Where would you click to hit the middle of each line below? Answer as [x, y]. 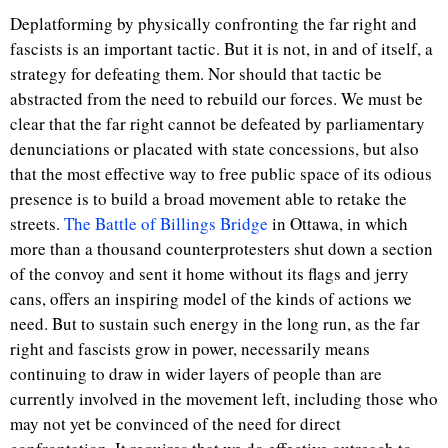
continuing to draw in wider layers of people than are [196, 373]
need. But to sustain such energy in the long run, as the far [215, 323]
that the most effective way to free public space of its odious [221, 173]
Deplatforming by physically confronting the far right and [213, 23]
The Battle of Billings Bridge [166, 223]
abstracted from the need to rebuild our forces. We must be [216, 98]
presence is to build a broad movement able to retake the [208, 198]
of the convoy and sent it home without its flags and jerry [209, 273]
